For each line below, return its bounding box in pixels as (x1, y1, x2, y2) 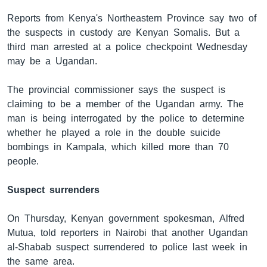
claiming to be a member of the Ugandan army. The (7, 98, 244, 110)
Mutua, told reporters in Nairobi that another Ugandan (7, 226, 248, 238)
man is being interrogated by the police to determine (7, 112, 244, 124)
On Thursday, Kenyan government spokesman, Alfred (7, 212, 244, 224)
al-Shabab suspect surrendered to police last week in (7, 241, 247, 253)
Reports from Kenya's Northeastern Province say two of (7, 12, 256, 24)
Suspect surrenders (7, 184, 100, 195)
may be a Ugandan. (7, 55, 97, 67)
